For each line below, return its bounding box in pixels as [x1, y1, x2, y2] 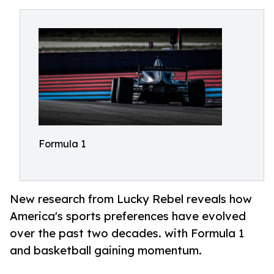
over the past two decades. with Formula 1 [10, 226, 244, 240]
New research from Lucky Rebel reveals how [10, 192, 252, 206]
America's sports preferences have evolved [10, 209, 246, 223]
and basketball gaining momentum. [10, 243, 202, 257]
